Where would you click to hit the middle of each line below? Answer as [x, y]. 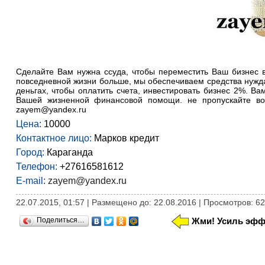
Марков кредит [125, 138]
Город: [30, 152]
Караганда [68, 152]
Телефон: [36, 167]
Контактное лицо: [54, 138]
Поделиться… [60, 220]
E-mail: [30, 181]
